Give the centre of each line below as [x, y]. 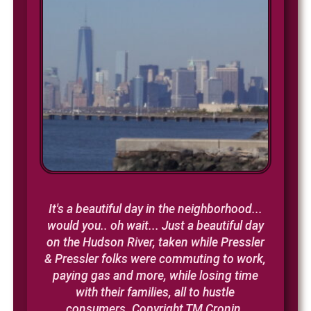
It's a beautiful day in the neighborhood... [155, 209]
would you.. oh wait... [103, 225]
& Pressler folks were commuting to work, [155, 259]
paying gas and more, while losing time [155, 275]
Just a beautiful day [211, 225]
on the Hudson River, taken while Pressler [155, 242]
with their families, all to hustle [155, 292]
